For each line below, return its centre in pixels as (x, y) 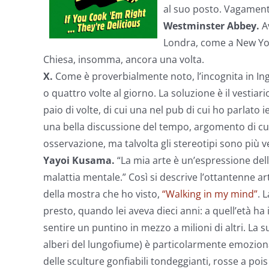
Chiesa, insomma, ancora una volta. (124, 59)
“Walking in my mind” (210, 194)
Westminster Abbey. (213, 26)
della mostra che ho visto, (103, 194)
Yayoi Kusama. (80, 160)
